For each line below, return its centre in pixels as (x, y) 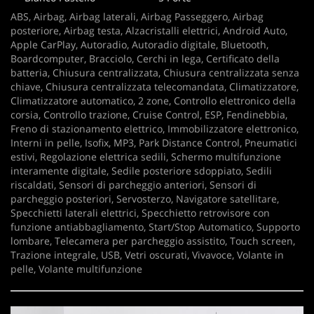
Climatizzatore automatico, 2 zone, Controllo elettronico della (153, 101)
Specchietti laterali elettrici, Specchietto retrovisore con (140, 213)
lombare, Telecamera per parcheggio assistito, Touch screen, (153, 241)
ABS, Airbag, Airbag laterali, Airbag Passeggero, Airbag (137, 16)
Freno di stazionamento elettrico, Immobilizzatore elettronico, (155, 129)
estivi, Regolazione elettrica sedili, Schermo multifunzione (146, 157)
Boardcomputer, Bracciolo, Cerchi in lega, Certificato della (145, 59)
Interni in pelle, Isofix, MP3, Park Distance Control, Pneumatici (154, 143)
